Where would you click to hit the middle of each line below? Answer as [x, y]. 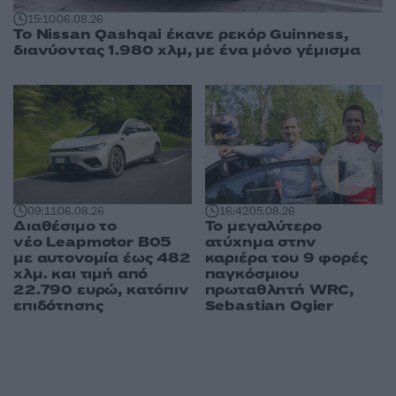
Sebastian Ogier [269, 305]
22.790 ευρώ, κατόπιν [101, 289]
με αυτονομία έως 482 [102, 258]
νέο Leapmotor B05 [93, 242]
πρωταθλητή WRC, [279, 289]
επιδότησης [58, 305]
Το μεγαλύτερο [263, 226]
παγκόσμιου [251, 274]
